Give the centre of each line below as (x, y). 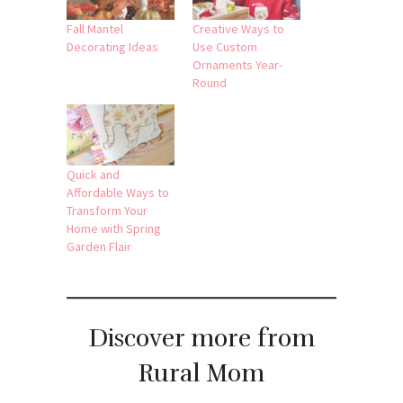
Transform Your (107, 211)
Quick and (93, 175)
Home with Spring (114, 229)
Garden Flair (99, 247)
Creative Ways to (238, 28)
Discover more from (201, 339)
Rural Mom (201, 374)
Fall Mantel (95, 28)
